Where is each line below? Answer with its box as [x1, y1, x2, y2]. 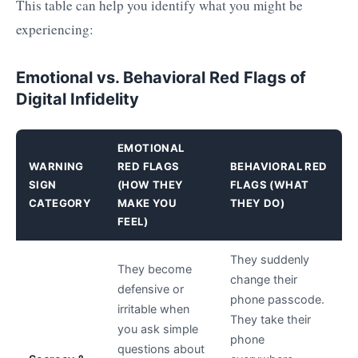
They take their [230, 312, 311, 327]
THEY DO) [230, 197, 285, 210]
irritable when [117, 302, 189, 316]
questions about [117, 342, 205, 356]
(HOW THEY [117, 178, 184, 192]
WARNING [29, 160, 84, 173]
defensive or [117, 282, 184, 296]
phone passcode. [230, 292, 324, 307]
